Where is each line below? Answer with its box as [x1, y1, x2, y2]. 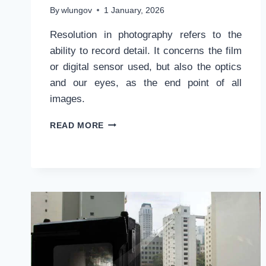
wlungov [61, 5, 93, 15]
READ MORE [50, 121, 104, 130]
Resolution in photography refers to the [50, 28, 242, 40]
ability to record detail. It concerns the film [50, 45, 242, 56]
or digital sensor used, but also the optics [50, 61, 242, 72]
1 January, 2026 [104, 5, 165, 15]
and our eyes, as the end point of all [50, 77, 242, 88]
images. [50, 93, 85, 104]
